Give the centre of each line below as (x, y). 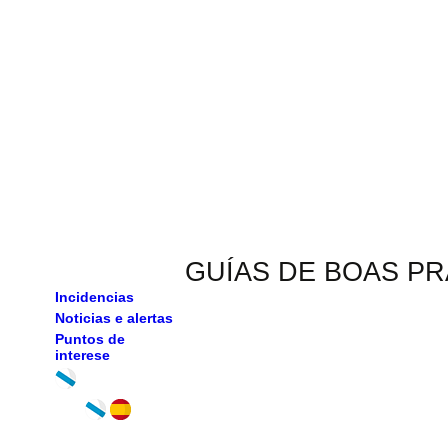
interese (82, 354)
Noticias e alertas (113, 317)
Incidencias (94, 296)
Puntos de (89, 338)
